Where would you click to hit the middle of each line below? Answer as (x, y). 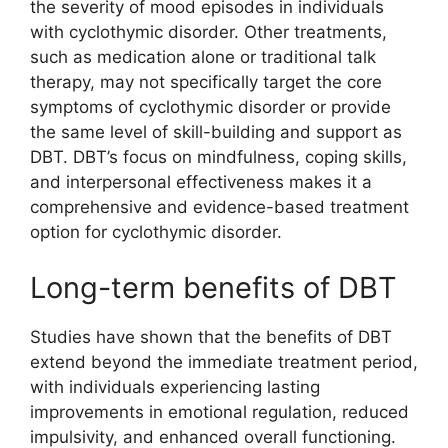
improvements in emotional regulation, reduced (219, 411)
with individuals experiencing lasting (175, 386)
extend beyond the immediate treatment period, (224, 361)
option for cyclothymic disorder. (156, 232)
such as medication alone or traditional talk (203, 57)
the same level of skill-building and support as (216, 132)
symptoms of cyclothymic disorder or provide (210, 107)
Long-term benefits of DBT (213, 287)
